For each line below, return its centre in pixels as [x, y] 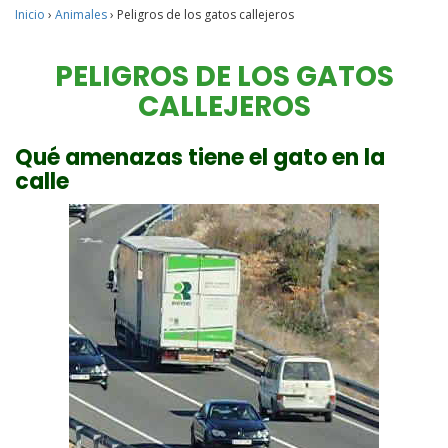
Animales [81, 14]
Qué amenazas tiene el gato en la [200, 157]
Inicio [30, 14]
